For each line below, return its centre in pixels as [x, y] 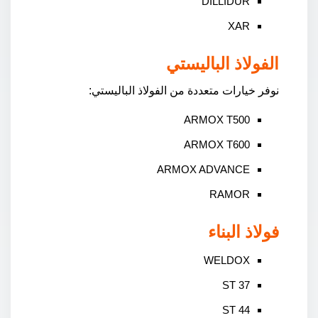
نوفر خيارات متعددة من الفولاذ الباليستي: [184, 91]
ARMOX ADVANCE [203, 169]
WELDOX [227, 260]
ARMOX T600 [217, 144]
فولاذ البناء [243, 232]
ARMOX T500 [217, 120]
